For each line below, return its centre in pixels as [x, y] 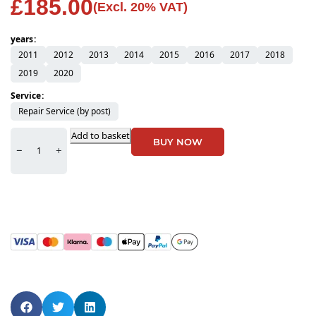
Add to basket [101, 136]
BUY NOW [178, 142]
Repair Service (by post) [65, 111]
